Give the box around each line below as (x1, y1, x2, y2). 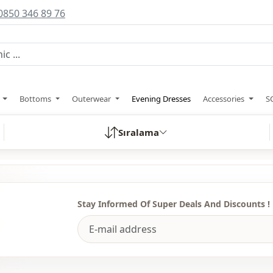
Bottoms (19, 93, 54, 104)
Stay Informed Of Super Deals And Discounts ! (77, 198, 270, 210)
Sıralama (118, 126, 160, 138)
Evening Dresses (132, 93, 191, 104)
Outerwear (72, 93, 113, 104)
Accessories (203, 93, 247, 104)
